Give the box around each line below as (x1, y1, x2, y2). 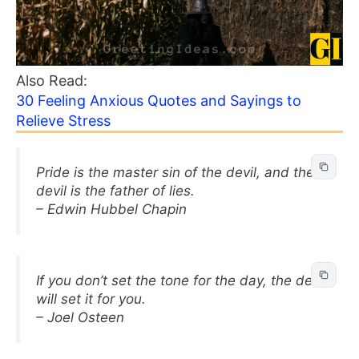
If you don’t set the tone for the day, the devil (36, 272, 326, 288)
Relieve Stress (16, 112, 111, 129)
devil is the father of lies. (36, 183, 195, 199)
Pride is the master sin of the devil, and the (36, 164, 314, 180)
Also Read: (16, 72, 91, 89)
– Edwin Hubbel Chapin (36, 201, 187, 217)
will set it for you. (36, 290, 146, 307)
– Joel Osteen (36, 309, 124, 325)
